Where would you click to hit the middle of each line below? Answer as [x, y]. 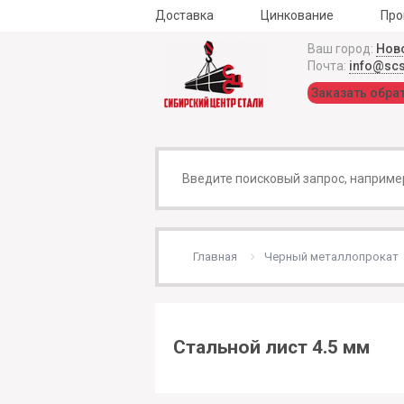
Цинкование [297, 15]
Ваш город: [341, 49]
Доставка [184, 15]
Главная [215, 257]
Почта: [328, 66]
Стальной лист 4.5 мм [271, 348]
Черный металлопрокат [331, 257]
